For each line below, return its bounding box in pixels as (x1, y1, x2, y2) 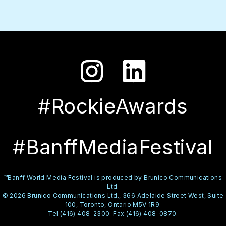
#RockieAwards (38, 93, 188, 119)
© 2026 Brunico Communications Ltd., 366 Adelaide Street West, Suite (2, 191, 224, 199)
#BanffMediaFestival (13, 134, 213, 159)
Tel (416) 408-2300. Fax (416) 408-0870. (48, 209, 178, 217)
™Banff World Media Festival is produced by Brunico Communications (4, 173, 222, 181)
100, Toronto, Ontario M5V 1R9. (65, 200, 161, 208)
